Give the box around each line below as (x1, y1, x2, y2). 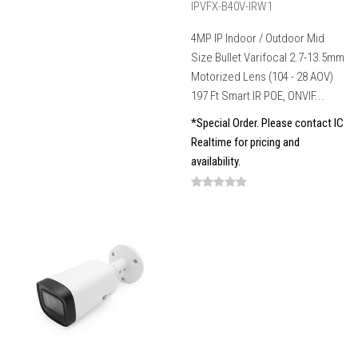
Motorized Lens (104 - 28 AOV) (191, 70, 333, 85)
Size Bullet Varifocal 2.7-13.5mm (191, 50, 344, 66)
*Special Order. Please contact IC (191, 116, 344, 131)
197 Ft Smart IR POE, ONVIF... (191, 89, 324, 104)
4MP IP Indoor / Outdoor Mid (191, 31, 324, 46)
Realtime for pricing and (191, 135, 300, 150)
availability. (191, 154, 241, 169)
